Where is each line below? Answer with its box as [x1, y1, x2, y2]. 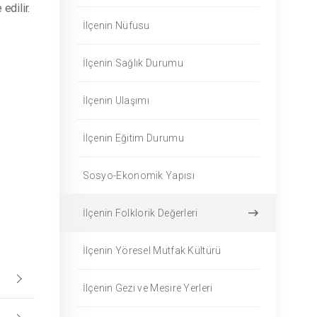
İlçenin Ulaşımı [82, 95, 150, 106]
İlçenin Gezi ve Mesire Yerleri [82, 282, 213, 294]
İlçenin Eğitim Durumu [82, 132, 184, 144]
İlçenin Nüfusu [82, 20, 150, 31]
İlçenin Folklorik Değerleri [82, 207, 198, 219]
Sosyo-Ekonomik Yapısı [82, 170, 195, 181]
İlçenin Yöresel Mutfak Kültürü [82, 245, 221, 256]
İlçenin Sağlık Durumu [82, 57, 183, 69]
